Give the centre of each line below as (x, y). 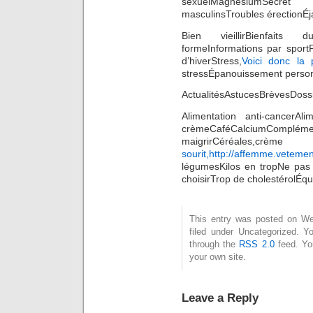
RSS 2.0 (257, 244)
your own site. (218, 256)
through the (214, 244)
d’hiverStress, (212, 60)
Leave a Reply (220, 297)
